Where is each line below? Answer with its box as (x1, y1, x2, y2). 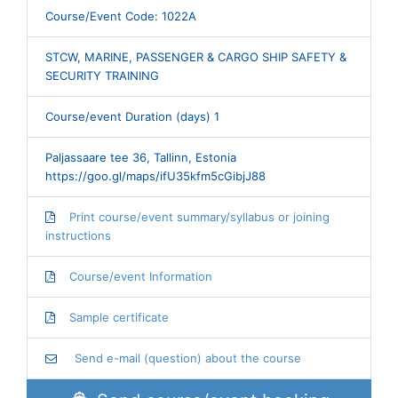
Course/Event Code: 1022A (45, 8, 196, 23)
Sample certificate (69, 309, 169, 324)
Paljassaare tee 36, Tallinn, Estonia (45, 149, 236, 164)
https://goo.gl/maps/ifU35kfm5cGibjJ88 (45, 168, 266, 183)
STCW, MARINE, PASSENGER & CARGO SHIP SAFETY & (45, 49, 346, 64)
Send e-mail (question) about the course (75, 350, 301, 365)
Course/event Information (69, 268, 212, 283)
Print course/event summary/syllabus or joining (69, 209, 330, 224)
